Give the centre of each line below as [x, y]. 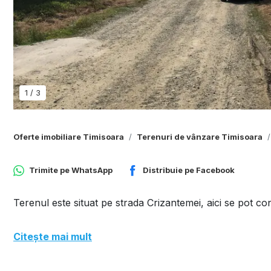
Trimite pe [50, 170]
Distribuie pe [169, 170]
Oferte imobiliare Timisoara [69, 137]
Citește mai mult [53, 237]
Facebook [215, 170]
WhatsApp [92, 170]
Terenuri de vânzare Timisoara [200, 137]
